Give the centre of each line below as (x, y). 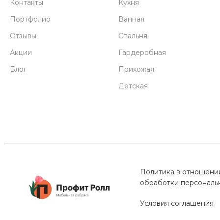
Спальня (133, 36)
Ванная (131, 19)
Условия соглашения (177, 204)
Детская (133, 86)
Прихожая (136, 69)
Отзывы (23, 36)
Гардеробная (142, 53)
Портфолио (30, 19)
